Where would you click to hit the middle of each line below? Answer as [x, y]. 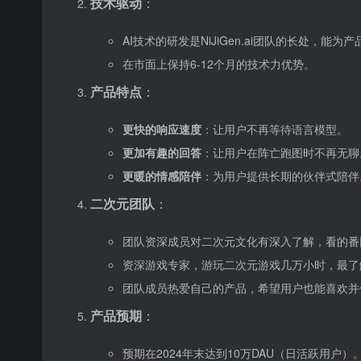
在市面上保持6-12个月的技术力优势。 [219, 64]
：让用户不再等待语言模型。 [275, 129]
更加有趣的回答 [162, 152]
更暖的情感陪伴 [162, 176]
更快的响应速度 [162, 129]
